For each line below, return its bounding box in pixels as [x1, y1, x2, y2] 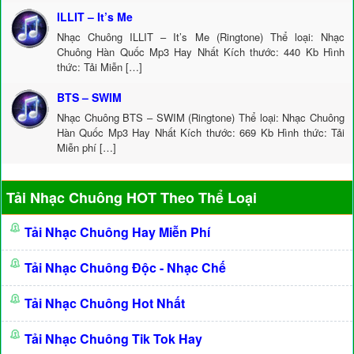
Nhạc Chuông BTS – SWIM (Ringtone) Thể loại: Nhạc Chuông [57, 110, 345, 125]
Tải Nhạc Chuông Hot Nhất [24, 294, 185, 312]
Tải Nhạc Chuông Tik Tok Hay [24, 330, 202, 348]
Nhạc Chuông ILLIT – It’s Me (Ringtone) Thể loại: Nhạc [57, 29, 345, 44]
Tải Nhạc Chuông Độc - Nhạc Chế [24, 258, 226, 277]
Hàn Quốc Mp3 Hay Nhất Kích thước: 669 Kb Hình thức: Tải [57, 125, 345, 140]
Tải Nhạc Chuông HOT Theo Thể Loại [6, 187, 257, 208]
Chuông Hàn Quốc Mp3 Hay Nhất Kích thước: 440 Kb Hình [57, 44, 345, 59]
